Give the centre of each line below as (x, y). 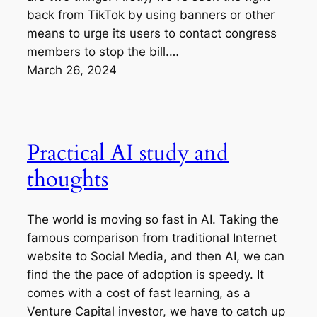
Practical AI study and (128, 152)
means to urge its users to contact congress (152, 33)
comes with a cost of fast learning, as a (139, 293)
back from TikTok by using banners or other (151, 15)
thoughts (68, 179)
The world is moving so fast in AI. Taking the (153, 220)
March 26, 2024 (72, 70)
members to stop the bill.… (103, 51)
